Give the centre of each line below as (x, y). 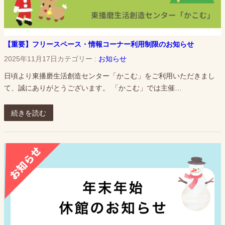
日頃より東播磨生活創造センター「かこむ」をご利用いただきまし (109, 76)
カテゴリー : (78, 59)
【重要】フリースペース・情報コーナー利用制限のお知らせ (99, 44)
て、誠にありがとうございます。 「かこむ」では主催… (93, 88)
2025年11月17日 (31, 59)
